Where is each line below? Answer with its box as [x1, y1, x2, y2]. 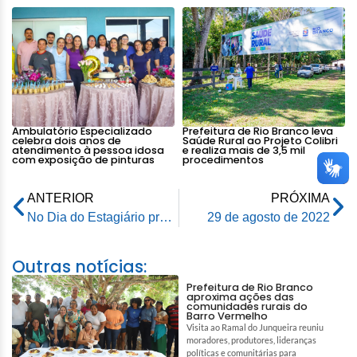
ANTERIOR [27, 190, 94, 205]
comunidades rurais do [186, 299, 308, 313]
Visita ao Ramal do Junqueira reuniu [186, 321, 324, 332]
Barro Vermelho [186, 308, 268, 323]
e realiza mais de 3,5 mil [182, 143, 305, 157]
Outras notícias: [12, 254, 147, 278]
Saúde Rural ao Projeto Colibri [182, 133, 338, 147]
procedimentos [182, 152, 264, 167]
